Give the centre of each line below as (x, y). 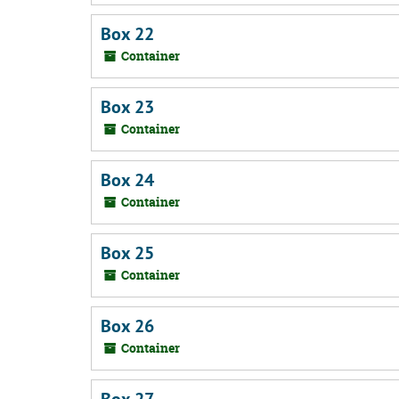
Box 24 (127, 180)
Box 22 (127, 34)
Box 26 (127, 326)
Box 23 (127, 107)
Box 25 (127, 253)
